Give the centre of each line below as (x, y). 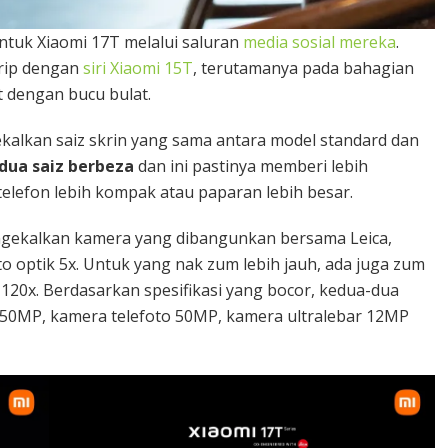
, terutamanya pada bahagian (303, 67)
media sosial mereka (319, 41)
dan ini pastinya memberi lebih (251, 165)
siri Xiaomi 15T (138, 67)
